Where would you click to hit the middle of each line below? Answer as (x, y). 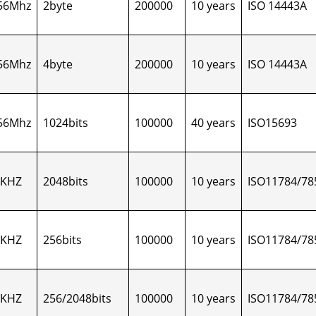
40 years (213, 123)
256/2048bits (77, 298)
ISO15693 (272, 123)
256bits (62, 240)
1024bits (66, 123)
